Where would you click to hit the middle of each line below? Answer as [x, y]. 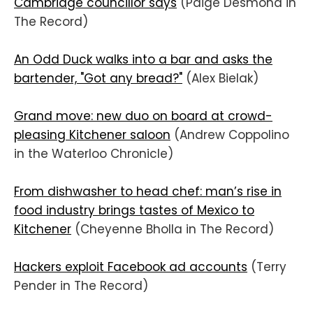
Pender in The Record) [81, 286]
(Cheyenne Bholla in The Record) [173, 230]
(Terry [267, 267]
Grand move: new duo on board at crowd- [143, 116]
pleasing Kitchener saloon [92, 135]
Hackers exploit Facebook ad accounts [131, 267]
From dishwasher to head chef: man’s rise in [148, 192]
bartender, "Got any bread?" [98, 78]
